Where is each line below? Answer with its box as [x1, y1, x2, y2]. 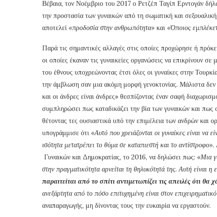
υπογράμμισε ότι [42, 128, 91, 137]
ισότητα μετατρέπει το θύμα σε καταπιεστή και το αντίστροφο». [42, 140, 214, 149]
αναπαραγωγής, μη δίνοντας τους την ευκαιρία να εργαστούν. [42, 201, 211, 210]
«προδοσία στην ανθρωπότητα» [69, 23, 156, 32]
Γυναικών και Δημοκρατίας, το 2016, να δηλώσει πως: [42, 152, 197, 161]
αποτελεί [42, 23, 69, 32]
